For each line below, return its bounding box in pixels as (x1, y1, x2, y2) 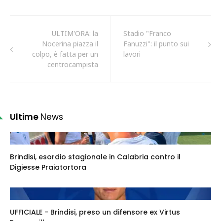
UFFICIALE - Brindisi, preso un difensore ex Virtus (10, 207, 180, 217)
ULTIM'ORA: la (52, 29, 98, 38)
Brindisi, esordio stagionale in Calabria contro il (10, 152, 181, 162)
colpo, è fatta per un (32, 49, 98, 59)
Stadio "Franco (123, 29, 171, 38)
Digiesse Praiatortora (10, 162, 86, 172)
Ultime (10, 111, 40, 123)
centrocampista (47, 60, 98, 69)
